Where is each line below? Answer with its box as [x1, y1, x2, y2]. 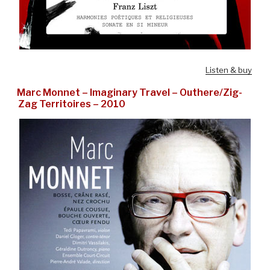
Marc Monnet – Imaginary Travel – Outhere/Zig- [17, 87, 242, 98]
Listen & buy [206, 65, 252, 75]
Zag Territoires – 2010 [18, 98, 125, 110]
